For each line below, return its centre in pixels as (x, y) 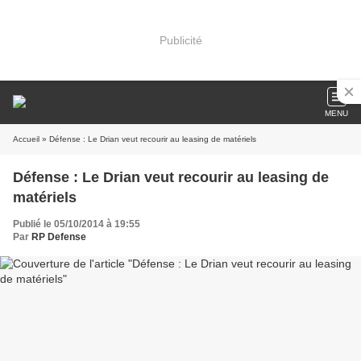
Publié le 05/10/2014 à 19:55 (77, 224)
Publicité (180, 40)
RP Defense (59, 237)
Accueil (26, 139)
